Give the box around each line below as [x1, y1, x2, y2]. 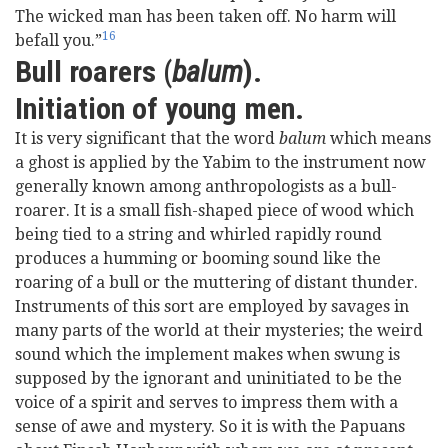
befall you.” [15, 31, 102, 50]
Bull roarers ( [15, 54, 172, 89]
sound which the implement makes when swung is [15, 345, 400, 364]
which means [326, 129, 431, 148]
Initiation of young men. [15, 91, 304, 126]
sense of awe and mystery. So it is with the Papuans [15, 417, 405, 436]
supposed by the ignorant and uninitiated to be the [15, 369, 402, 388]
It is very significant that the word [15, 129, 279, 148]
